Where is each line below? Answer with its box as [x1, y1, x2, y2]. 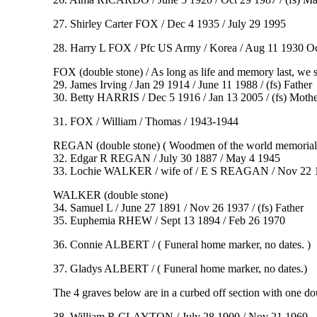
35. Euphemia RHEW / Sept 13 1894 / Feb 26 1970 [52, 214, 285, 227]
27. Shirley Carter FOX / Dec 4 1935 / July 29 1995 [52, 18, 286, 30]
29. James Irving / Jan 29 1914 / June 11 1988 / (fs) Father [52, 79, 312, 91]
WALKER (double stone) [52, 189, 168, 202]
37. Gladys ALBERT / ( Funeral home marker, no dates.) [52, 263, 310, 275]
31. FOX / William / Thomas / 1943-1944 [52, 115, 238, 128]
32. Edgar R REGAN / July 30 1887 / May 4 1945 [52, 152, 280, 165]
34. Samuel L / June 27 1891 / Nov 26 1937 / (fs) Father [52, 202, 304, 214]
